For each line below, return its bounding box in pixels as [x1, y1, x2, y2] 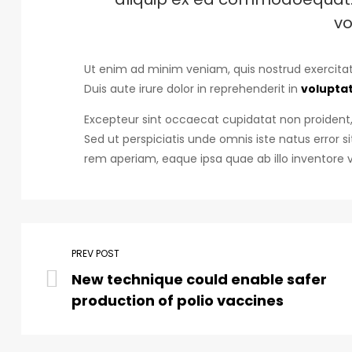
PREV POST [71, 247, 120, 261]
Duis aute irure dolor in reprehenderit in [84, 81, 301, 97]
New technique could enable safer [71, 269, 328, 290]
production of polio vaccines [71, 291, 284, 311]
